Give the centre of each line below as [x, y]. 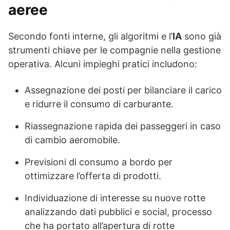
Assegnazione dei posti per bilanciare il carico [123, 90]
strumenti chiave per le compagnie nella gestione [114, 50]
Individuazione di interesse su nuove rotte [115, 198]
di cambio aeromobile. [72, 140]
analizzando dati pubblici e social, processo [118, 212]
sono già [202, 36]
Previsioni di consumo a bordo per [99, 162]
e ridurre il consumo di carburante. [99, 104]
